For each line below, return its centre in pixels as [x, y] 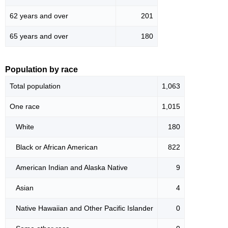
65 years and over [39, 36]
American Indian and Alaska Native [69, 167]
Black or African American [54, 147]
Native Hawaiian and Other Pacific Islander [81, 208]
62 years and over [39, 16]
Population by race [41, 69]
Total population [35, 86]
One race [25, 106]
